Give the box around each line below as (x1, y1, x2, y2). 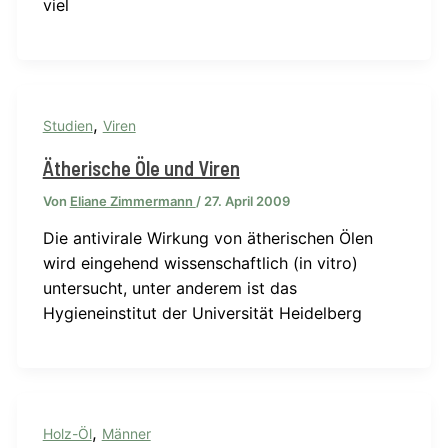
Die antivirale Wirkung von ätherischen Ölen (42, 228, 373, 249)
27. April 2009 (203, 193, 290, 210)
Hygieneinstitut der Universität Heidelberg (42, 303, 362, 324)
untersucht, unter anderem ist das (42, 278, 297, 299)
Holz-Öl (42, 425, 92, 443)
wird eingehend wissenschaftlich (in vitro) (42, 253, 358, 274)
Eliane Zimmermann (69, 193, 196, 210)
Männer (101, 425, 151, 443)
